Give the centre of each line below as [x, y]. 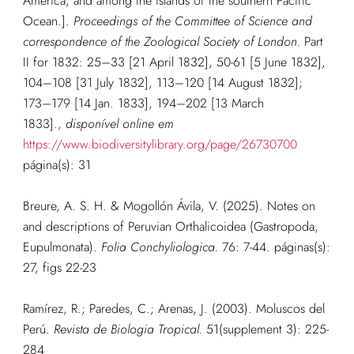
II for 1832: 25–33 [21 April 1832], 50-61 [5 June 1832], [174, 62]
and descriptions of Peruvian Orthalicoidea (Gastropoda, [170, 227]
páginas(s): [302, 247]
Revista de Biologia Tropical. [128, 330]
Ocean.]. [48, 21]
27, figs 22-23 [59, 268]
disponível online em [119, 124]
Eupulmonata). [62, 247]
